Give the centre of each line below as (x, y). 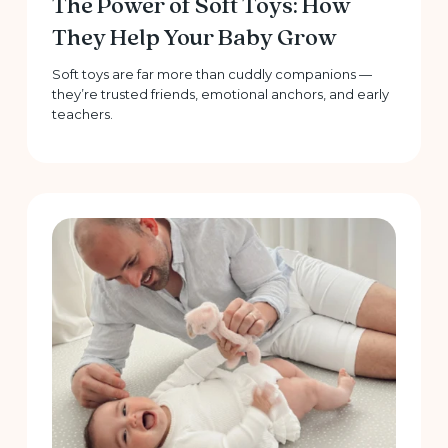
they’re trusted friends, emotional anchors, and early (220, 94)
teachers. (82, 114)
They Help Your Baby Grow (194, 38)
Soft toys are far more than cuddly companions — (211, 74)
